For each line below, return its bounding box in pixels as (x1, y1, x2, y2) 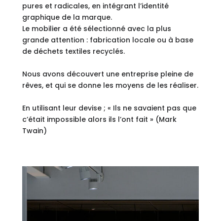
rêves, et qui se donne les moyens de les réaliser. (22, 80, 198, 90)
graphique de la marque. (22, 12, 114, 22)
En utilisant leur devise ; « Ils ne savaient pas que (22, 103, 196, 113)
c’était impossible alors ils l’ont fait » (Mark (22, 114, 177, 124)
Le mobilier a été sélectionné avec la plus (22, 23, 171, 34)
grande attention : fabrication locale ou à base (22, 35, 193, 45)
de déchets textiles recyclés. (22, 46, 125, 56)
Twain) (22, 125, 49, 136)
